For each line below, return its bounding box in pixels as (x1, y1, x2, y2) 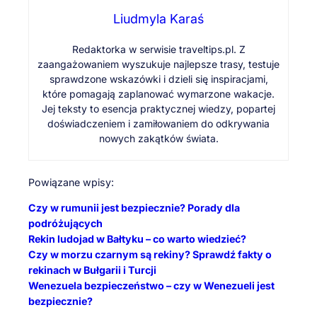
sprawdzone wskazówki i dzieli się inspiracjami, (49, 73, 268, 86)
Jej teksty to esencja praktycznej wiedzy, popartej (42, 103, 275, 115)
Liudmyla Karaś (113, 11, 204, 27)
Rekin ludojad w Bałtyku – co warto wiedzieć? (28, 233, 246, 246)
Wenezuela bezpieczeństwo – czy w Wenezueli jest (28, 279, 275, 292)
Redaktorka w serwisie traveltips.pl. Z (71, 43, 246, 56)
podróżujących (28, 217, 103, 230)
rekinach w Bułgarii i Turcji (28, 264, 156, 277)
